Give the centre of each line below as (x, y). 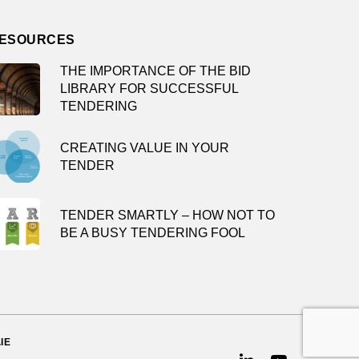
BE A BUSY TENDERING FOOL (153, 232)
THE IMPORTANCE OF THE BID (156, 71)
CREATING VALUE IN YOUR (145, 147)
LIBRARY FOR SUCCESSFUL (149, 89)
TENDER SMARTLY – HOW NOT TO (168, 215)
